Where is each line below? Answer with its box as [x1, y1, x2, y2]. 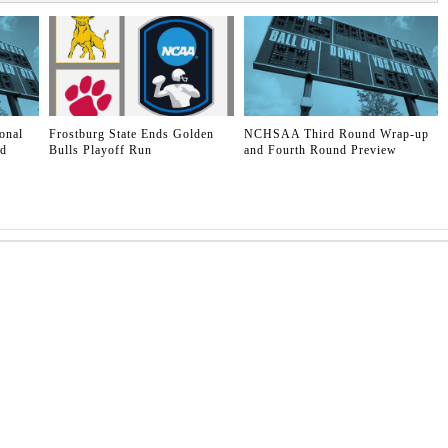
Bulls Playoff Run [49, 143, 152, 158]
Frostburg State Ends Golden [49, 127, 214, 142]
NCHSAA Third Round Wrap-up [243, 127, 429, 142]
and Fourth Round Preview [243, 143, 397, 158]
